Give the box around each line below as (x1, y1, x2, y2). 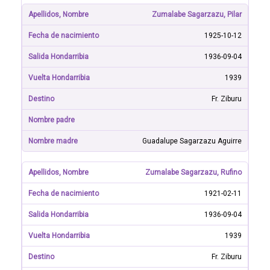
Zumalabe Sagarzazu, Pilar (152, 10, 242, 19)
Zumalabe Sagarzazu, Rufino (145, 168, 242, 177)
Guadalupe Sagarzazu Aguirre (142, 137, 242, 145)
